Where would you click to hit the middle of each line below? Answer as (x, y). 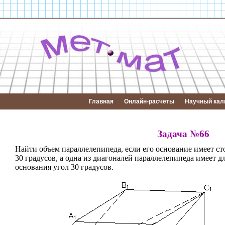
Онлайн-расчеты (149, 101)
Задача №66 (183, 134)
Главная (101, 101)
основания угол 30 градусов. (64, 167)
